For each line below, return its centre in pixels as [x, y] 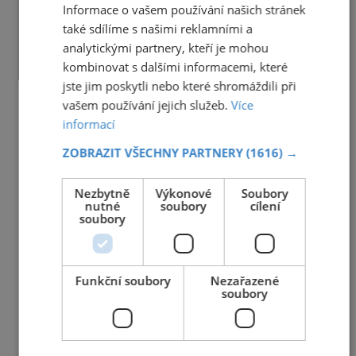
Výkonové [184, 193]
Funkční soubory [123, 281]
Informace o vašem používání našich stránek [184, 10]
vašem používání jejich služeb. [147, 105]
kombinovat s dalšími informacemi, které [175, 67]
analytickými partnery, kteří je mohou [165, 48]
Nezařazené [245, 281]
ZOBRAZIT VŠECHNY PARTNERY [154, 153]
